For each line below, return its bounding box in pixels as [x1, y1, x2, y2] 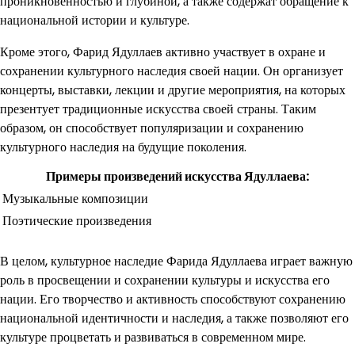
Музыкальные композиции [2, 189, 148, 208]
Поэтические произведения [2, 211, 151, 230]
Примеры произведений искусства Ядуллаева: [46, 166, 309, 185]
